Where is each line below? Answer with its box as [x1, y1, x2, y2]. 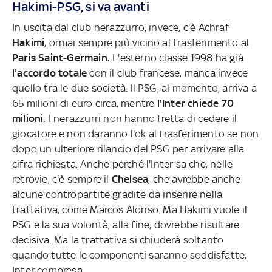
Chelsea [111, 172, 149, 185]
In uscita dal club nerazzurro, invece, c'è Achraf [12, 21, 229, 33]
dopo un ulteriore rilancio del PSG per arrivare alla [12, 142, 245, 155]
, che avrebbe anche [148, 172, 241, 185]
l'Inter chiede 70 [157, 97, 234, 109]
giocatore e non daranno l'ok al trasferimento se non [12, 127, 259, 140]
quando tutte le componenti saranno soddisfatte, [12, 248, 247, 261]
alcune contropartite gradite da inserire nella [12, 188, 223, 200]
